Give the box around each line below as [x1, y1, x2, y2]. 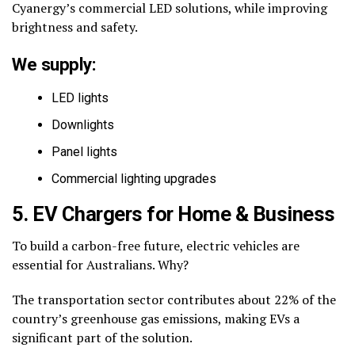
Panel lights [52, 144, 117, 160]
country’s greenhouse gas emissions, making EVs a [12, 310, 300, 328]
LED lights [52, 90, 109, 106]
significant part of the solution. [12, 329, 193, 347]
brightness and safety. [12, 18, 138, 36]
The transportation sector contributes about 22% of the [12, 291, 336, 309]
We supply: [12, 54, 97, 75]
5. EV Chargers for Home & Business [12, 202, 335, 227]
